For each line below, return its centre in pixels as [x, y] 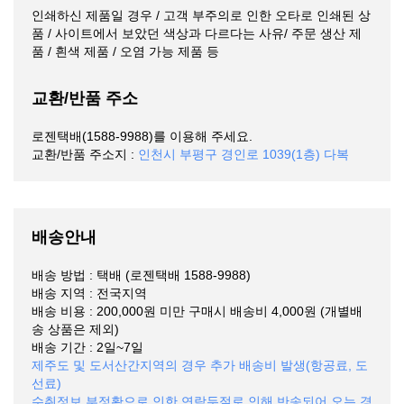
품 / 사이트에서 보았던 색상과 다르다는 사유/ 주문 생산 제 [197, 33]
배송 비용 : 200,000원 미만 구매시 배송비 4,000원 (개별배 [197, 311]
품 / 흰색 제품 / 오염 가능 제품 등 [125, 51]
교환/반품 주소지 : [85, 154]
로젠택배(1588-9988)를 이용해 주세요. [142, 136]
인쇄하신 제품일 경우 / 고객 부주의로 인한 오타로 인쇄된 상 [201, 15]
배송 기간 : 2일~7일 [87, 347]
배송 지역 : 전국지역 [89, 293]
